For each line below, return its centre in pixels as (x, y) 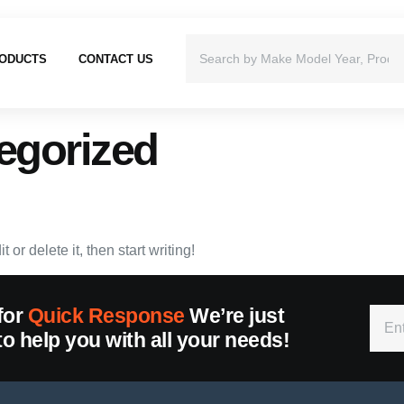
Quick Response (106, 315)
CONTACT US (116, 59)
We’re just (234, 315)
